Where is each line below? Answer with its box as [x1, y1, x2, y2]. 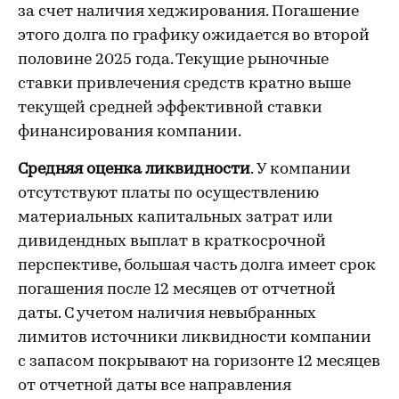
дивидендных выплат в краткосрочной [18, 233, 326, 250]
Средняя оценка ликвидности [18, 161, 250, 178]
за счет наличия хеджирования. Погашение [18, 4, 359, 20]
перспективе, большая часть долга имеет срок [18, 257, 376, 274]
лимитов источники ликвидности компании [18, 330, 371, 346]
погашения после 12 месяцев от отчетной [18, 281, 336, 298]
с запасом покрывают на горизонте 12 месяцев [18, 354, 380, 370]
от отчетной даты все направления [18, 378, 291, 395]
